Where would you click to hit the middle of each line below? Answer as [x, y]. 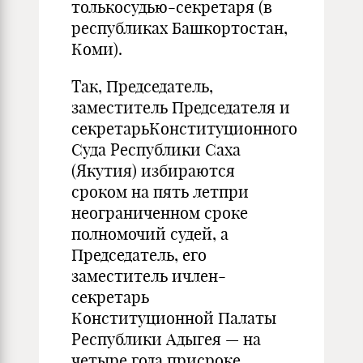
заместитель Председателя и [181, 107]
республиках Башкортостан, [179, 28]
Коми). [97, 49]
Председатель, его [139, 255]
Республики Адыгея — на [166, 339]
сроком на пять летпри [160, 192]
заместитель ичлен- [149, 276]
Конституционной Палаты [174, 318]
